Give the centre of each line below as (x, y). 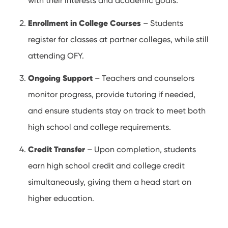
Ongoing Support (61, 78)
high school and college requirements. (100, 127)
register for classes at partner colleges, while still (119, 39)
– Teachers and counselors (144, 78)
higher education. (61, 198)
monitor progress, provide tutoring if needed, (112, 94)
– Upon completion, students (141, 150)
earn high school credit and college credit (107, 166)
